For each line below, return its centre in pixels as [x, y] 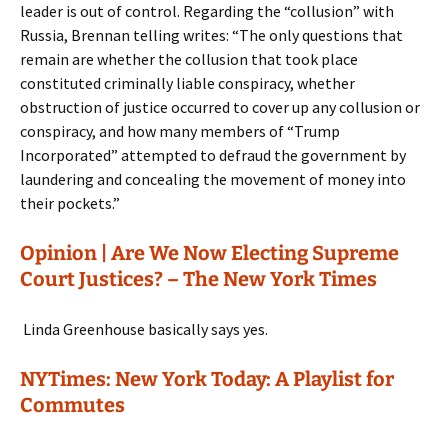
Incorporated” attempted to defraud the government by [213, 155]
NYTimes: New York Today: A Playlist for [207, 379]
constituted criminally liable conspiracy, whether [187, 83]
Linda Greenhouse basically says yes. [144, 329]
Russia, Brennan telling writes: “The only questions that [211, 35]
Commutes [72, 405]
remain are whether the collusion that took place [189, 59]
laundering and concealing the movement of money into [213, 179]
